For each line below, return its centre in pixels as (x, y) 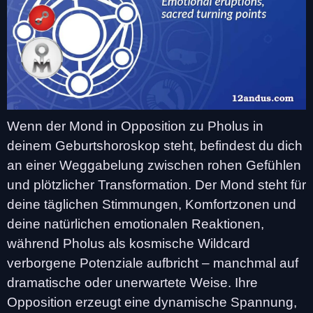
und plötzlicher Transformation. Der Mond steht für (156, 184)
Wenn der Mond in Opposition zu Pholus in (135, 126)
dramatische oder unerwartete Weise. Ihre (132, 282)
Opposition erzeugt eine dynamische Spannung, (152, 302)
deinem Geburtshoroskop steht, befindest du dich (155, 145)
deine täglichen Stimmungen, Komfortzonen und (152, 204)
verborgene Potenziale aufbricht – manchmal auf (153, 263)
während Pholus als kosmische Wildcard (129, 243)
